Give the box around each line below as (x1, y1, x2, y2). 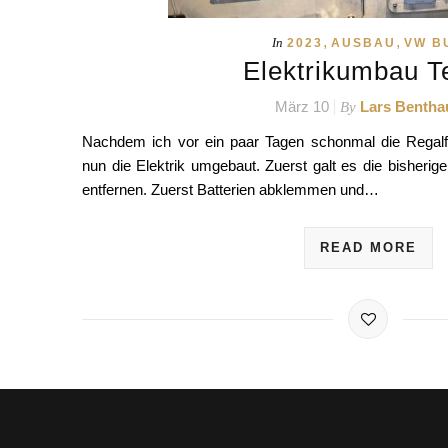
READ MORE (319, 240, 417, 255)
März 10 (274, 98, 329, 115)
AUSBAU (331, 36, 397, 50)
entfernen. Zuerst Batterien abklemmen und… (82, 181, 379, 198)
